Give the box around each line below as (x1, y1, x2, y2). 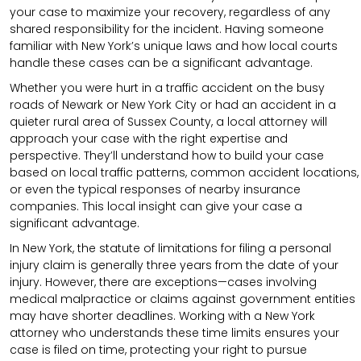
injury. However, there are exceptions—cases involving (10, 273, 317, 290)
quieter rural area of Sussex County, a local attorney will (10, 113, 327, 130)
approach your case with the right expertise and (10, 130, 288, 147)
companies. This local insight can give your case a (10, 197, 302, 214)
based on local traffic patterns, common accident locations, (10, 164, 359, 180)
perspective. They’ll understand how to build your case (10, 147, 324, 164)
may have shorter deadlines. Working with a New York (10, 307, 315, 324)
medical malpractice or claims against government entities (10, 290, 355, 307)
